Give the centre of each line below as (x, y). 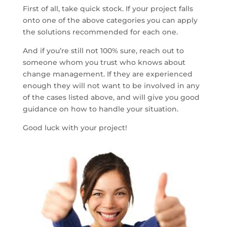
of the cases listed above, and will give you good (111, 97)
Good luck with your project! (75, 127)
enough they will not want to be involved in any (111, 85)
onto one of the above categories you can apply (110, 20)
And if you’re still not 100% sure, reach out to (103, 50)
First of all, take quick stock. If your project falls (108, 8)
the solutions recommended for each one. (100, 32)
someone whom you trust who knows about (104, 62)
